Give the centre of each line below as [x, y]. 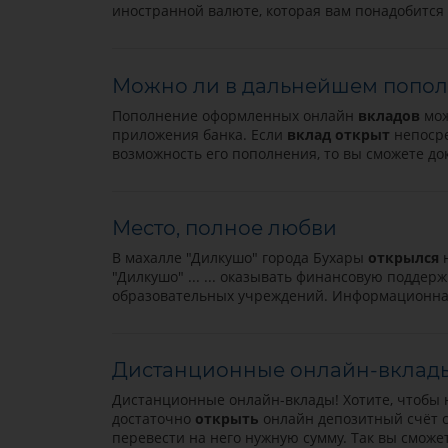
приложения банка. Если [199, 134]
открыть [226, 419]
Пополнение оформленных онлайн [234, 115]
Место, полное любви [224, 227]
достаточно [153, 419]
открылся [403, 257]
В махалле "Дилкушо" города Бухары [239, 257]
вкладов [388, 115]
